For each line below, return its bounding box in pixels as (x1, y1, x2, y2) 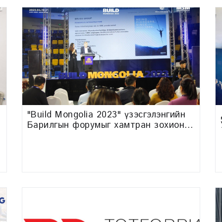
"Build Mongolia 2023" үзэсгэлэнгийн (27, 108, 186, 121)
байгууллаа (27, 129, 76, 142)
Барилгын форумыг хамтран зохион (27, 118, 185, 132)
